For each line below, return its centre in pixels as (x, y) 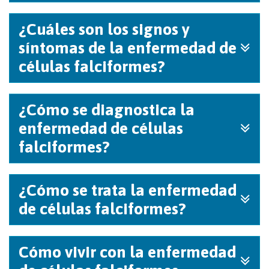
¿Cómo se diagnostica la (107, 110)
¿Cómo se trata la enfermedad (128, 190)
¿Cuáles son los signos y (104, 29)
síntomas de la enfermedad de (128, 48)
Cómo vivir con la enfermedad (127, 252)
